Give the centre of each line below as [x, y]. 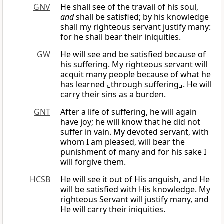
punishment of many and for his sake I [133, 152]
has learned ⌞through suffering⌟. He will [136, 85]
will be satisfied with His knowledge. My [135, 190]
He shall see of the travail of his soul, [129, 7]
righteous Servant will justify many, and [135, 200]
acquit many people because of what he [136, 75]
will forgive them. [93, 162]
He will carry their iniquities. [113, 210]
